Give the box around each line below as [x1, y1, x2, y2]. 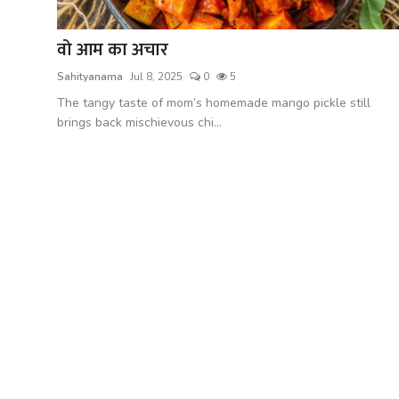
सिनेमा [13, 175, 46, 200]
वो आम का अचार [57, 34, 168, 65]
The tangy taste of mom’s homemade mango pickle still [57, 94, 370, 111]
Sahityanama [57, 69, 123, 84]
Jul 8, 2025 [130, 69, 183, 84]
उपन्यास [13, 132, 54, 157]
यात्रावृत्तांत [13, 88, 64, 113]
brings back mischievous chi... [57, 113, 222, 131]
